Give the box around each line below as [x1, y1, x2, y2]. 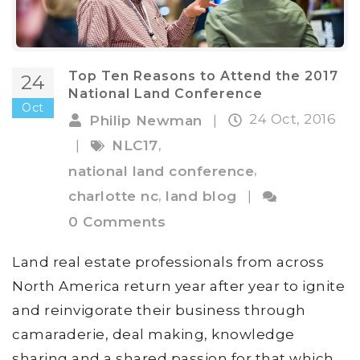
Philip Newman [89, 112, 202, 129]
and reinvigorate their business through [12, 301, 306, 318]
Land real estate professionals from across [12, 253, 324, 270]
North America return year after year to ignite [12, 277, 345, 294]
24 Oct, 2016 [249, 111, 336, 128]
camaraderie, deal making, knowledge [12, 325, 295, 342]
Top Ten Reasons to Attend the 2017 [68, 68, 338, 84]
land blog [166, 188, 237, 205]
